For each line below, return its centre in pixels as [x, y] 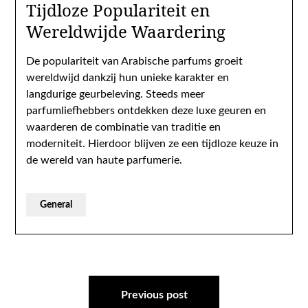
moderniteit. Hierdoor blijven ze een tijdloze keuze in [153, 144]
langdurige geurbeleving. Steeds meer [116, 94]
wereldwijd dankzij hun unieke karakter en [128, 78]
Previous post [154, 295]
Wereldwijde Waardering [126, 31]
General [56, 205]
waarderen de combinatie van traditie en [124, 127]
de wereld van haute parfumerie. [104, 160]
